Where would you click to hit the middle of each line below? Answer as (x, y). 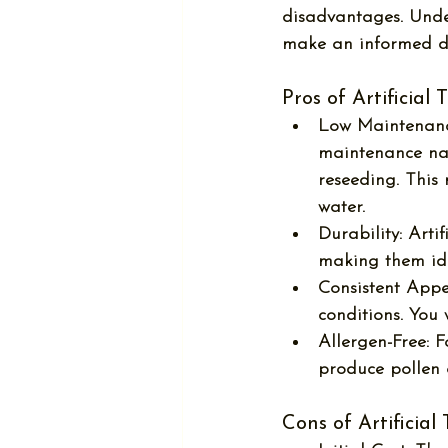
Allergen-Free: (373, 342)
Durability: (360, 234)
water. (341, 207)
